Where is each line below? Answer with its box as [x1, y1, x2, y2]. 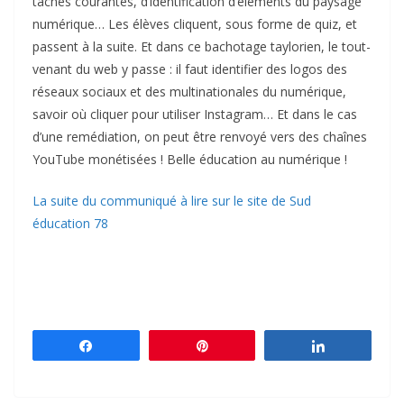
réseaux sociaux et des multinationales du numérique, [32, 83, 346, 101]
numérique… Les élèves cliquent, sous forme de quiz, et [32, 15, 357, 33]
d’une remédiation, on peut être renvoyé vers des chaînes [32, 128, 367, 146]
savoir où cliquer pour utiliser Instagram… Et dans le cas [32, 106, 357, 124]
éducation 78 [32, 215, 108, 233]
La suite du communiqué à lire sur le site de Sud [32, 192, 311, 210]
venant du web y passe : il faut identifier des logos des [32, 60, 347, 78]
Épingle [221, 339, 261, 353]
